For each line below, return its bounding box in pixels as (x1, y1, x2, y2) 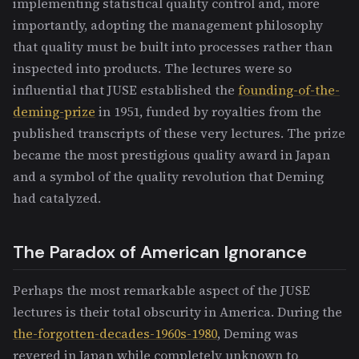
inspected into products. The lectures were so (13, 58, 292, 77)
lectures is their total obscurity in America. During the (13, 302, 342, 321)
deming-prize (13, 102, 95, 120)
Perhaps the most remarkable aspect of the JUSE (13, 280, 310, 299)
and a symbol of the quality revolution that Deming (13, 167, 324, 185)
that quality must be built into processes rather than (13, 37, 333, 55)
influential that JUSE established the (13, 80, 238, 99)
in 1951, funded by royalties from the (95, 102, 321, 120)
